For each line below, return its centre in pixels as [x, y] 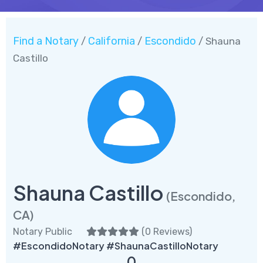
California [112, 41]
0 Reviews [167, 231]
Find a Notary [46, 41]
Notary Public [43, 231]
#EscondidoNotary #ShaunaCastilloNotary [116, 245]
